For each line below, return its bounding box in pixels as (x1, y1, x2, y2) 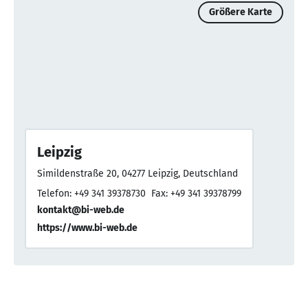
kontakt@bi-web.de (37, 204, 124, 217)
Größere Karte (209, 6, 272, 19)
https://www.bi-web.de (37, 222, 137, 234)
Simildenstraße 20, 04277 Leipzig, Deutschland (37, 168, 238, 180)
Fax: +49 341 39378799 (151, 188, 241, 200)
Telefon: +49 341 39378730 (37, 188, 146, 200)
